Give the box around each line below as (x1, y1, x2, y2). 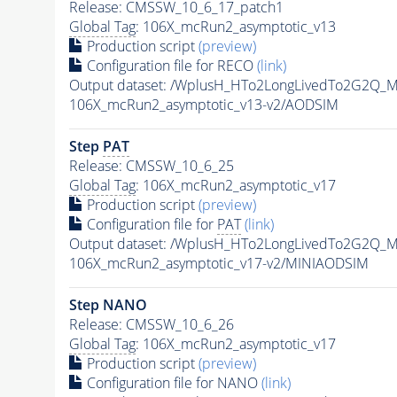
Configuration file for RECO (82, 56, 257, 76)
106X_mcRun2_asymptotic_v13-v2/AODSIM (68, 95, 339, 115)
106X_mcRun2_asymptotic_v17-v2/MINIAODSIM (68, 253, 369, 274)
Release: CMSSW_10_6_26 (68, 315, 234, 335)
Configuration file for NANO (82, 373, 261, 393)
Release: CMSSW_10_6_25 (68, 156, 234, 176)
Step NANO (68, 295, 147, 315)
